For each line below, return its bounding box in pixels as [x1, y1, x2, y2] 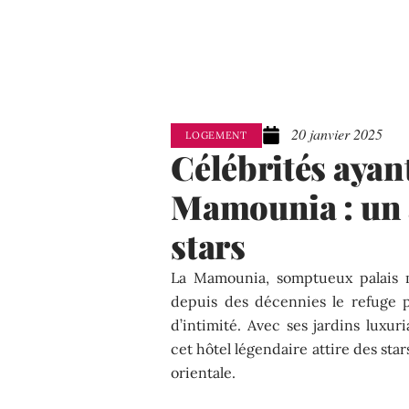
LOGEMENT [185, 128, 247, 142]
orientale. [171, 362, 236, 382]
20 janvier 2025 [290, 124, 383, 144]
